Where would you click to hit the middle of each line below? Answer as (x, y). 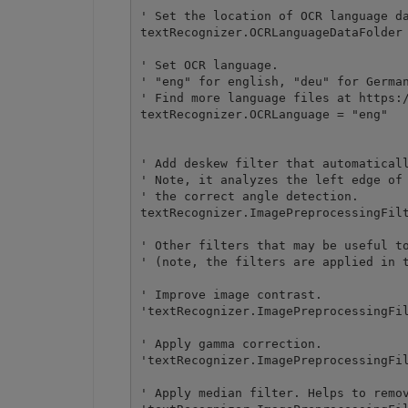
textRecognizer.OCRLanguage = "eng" (267, 114)
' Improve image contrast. (231, 294)
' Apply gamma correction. (231, 343)
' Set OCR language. (209, 65)
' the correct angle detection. (249, 196)
